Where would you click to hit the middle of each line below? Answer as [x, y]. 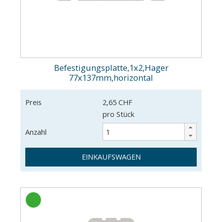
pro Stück [118, 114]
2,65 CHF [117, 102]
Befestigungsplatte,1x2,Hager [111, 67]
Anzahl [36, 132]
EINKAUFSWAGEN [111, 157]
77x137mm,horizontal [111, 77]
